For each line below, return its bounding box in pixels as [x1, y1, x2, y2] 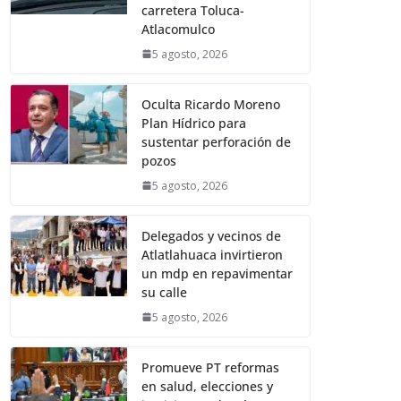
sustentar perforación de [141, 132, 292, 150]
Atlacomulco [141, 20, 216, 38]
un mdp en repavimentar [141, 264, 294, 282]
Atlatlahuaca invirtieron [141, 245, 284, 263]
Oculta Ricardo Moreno [141, 95, 281, 113]
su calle [141, 283, 188, 301]
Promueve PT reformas [141, 358, 280, 376]
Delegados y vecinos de [141, 226, 282, 244]
